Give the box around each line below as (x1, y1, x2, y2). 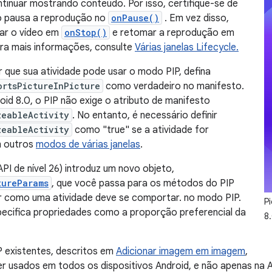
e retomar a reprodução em (110, 27, 234, 39)
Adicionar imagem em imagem (116, 245, 245, 257)
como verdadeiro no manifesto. (103, 80, 244, 92)
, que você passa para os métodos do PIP (52, 177, 234, 189)
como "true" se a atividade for (72, 124, 209, 136)
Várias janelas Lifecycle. (135, 41, 239, 53)
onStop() (64, 27, 107, 38)
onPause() (111, 12, 159, 24)
